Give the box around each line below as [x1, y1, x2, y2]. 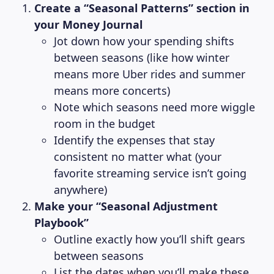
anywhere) [54, 182, 107, 197]
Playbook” [34, 215, 89, 230]
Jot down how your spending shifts [54, 34, 234, 48]
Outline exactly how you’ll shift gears [54, 232, 245, 246]
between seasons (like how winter [54, 50, 229, 65]
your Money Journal [34, 17, 143, 32]
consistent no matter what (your [54, 149, 221, 164]
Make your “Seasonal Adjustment [34, 199, 218, 213]
